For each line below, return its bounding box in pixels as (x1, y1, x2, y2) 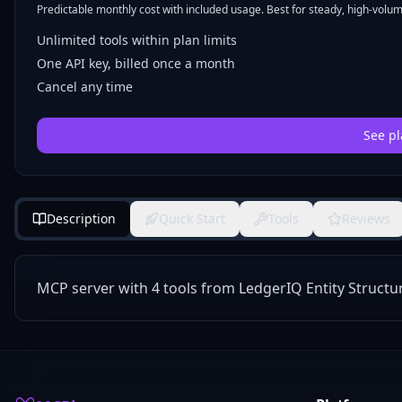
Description (47, 210, 116, 227)
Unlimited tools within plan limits (37, 31, 237, 48)
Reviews (342, 210, 390, 227)
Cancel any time (37, 78, 133, 95)
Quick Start (159, 210, 225, 227)
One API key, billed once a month (37, 55, 235, 72)
